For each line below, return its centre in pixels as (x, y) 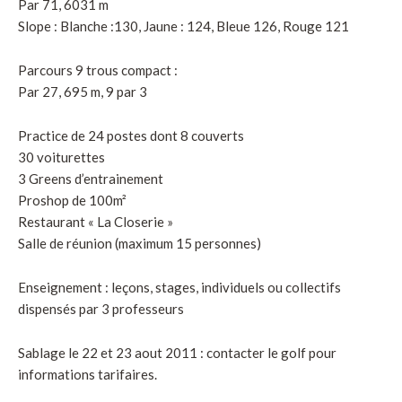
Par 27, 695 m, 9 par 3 (83, 91)
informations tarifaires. (87, 374)
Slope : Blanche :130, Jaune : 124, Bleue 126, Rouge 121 (184, 26)
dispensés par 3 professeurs (101, 308)
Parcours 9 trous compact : (98, 70)
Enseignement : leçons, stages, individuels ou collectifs (179, 287)
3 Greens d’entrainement (91, 178)
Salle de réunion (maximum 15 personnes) (140, 243)
